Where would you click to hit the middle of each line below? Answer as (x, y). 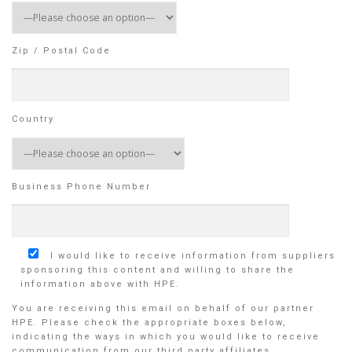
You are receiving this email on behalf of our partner (163, 309)
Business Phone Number (81, 186)
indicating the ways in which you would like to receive (166, 337)
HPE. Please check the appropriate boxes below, (149, 323)
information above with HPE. (100, 284)
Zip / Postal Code (61, 51)
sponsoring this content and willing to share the (158, 269)
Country (33, 119)
